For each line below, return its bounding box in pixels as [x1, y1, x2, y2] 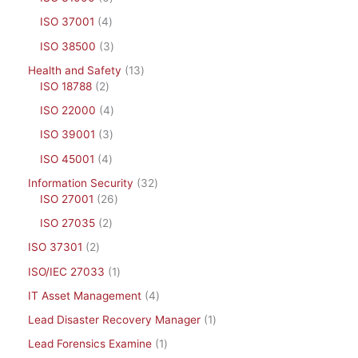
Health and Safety [28, 63, 121, 77]
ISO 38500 [40, 39, 96, 53]
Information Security [28, 176, 133, 189]
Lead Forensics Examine [28, 337, 152, 351]
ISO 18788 [40, 79, 92, 93]
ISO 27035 [40, 217, 95, 230]
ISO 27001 [40, 192, 93, 205]
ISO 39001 [40, 128, 95, 141]
